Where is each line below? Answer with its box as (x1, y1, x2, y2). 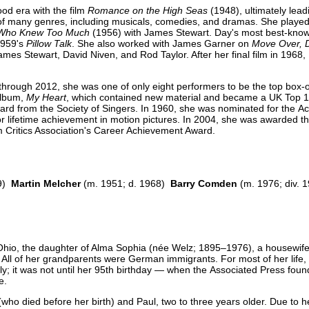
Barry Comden (170, 177, 237, 189)
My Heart (26, 91, 66, 103)
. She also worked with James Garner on (72, 37, 252, 49)
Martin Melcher (11, 177, 81, 189)
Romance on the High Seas (88, 4, 208, 16)
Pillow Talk (26, 37, 72, 49)
